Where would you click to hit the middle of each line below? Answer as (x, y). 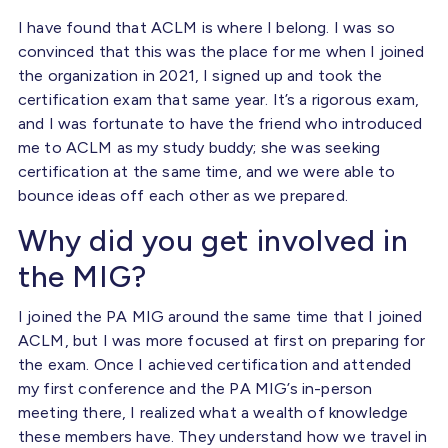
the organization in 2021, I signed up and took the (200, 75)
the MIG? (90, 276)
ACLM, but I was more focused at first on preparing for (222, 340)
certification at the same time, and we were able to (207, 171)
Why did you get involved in (213, 240)
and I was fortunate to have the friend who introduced (220, 123)
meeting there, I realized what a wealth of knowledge (213, 412)
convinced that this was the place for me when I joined (221, 51)
